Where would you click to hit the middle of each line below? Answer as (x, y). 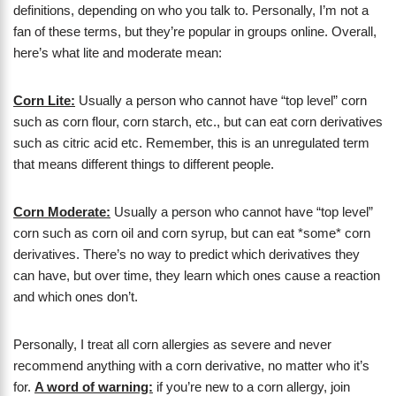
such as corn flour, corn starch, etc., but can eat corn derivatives (198, 122)
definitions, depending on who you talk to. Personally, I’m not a (191, 11)
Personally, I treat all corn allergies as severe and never (172, 345)
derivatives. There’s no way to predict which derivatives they (187, 255)
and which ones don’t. (76, 297)
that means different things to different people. (144, 164)
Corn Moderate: (62, 212)
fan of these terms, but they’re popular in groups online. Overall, (195, 32)
